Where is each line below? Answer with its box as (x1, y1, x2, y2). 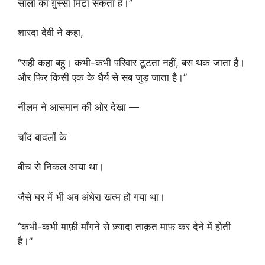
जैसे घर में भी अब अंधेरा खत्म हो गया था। (18, 190, 165, 203)
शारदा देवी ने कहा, (18, 27, 83, 38)
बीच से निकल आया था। (18, 161, 104, 173)
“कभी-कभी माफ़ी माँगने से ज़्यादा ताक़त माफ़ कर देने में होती (18, 221, 231, 232)
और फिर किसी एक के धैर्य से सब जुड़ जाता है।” (18, 71, 187, 83)
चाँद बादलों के (18, 131, 67, 143)
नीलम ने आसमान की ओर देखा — (18, 101, 139, 113)
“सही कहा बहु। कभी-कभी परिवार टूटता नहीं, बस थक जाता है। (18, 56, 245, 69)
